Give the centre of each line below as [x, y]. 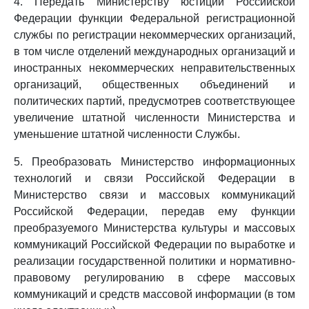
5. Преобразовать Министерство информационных [154, 162]
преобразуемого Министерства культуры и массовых [154, 228]
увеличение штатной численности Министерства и [154, 118]
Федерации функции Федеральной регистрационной [154, 18]
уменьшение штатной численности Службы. [127, 134]
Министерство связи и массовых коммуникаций [154, 195]
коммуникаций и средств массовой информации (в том [154, 294]
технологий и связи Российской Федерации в [154, 178]
